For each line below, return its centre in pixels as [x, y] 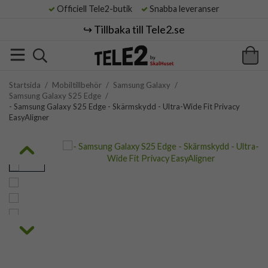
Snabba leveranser [184, 9]
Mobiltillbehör [77, 85]
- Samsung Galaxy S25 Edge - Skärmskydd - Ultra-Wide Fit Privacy [124, 106]
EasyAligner [29, 117]
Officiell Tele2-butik [97, 9]
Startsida [25, 85]
